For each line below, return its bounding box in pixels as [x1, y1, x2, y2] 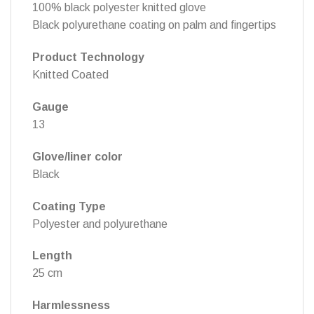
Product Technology [32, 51, 144, 64]
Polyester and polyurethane [32, 217, 168, 230]
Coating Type [32, 200, 106, 212]
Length [32, 250, 72, 262]
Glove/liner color [32, 150, 123, 163]
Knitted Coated [32, 69, 109, 81]
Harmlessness [32, 299, 110, 312]
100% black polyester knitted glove [32, 1, 206, 14]
